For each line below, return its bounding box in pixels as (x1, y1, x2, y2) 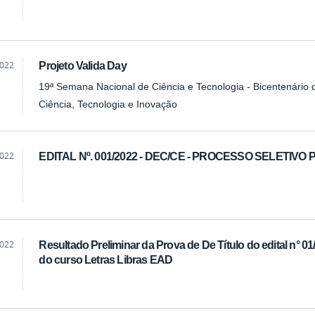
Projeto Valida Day (39, 59, 127, 72)
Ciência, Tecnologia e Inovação (39, 99, 178, 110)
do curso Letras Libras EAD (39, 253, 173, 266)
